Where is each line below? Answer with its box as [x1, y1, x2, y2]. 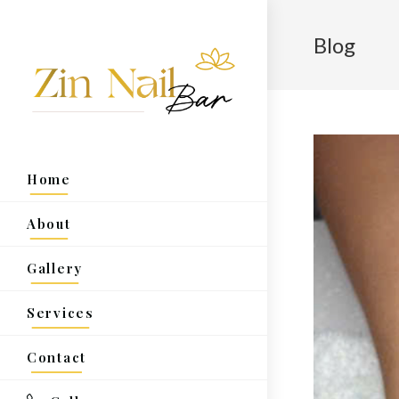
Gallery [27, 258, 83, 277]
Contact [27, 347, 86, 366]
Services [27, 303, 94, 322]
